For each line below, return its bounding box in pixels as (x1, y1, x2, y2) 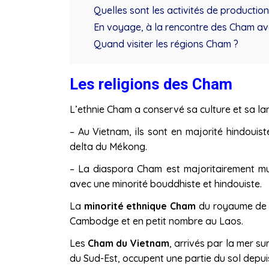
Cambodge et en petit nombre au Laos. (69, 214, 243, 227)
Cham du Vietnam (85, 237, 169, 249)
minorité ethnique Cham (83, 199, 196, 212)
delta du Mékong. (69, 140, 147, 153)
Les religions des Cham (69, 74, 232, 93)
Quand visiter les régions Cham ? (93, 37, 238, 50)
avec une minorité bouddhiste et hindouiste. (69, 177, 262, 190)
